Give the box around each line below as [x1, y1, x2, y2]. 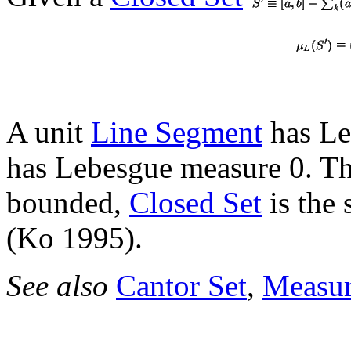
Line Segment [91, 114, 262, 149]
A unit [6, 114, 91, 149]
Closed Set [129, 185, 262, 219]
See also [6, 268, 116, 302]
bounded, [6, 185, 129, 219]
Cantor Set [116, 268, 247, 302]
